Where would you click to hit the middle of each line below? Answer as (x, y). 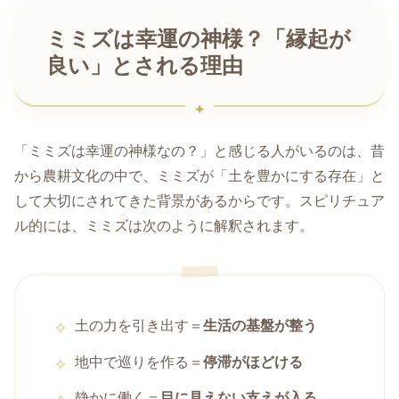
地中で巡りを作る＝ (139, 362)
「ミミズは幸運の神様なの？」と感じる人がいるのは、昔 (199, 151)
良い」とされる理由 (145, 65)
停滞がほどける (253, 362)
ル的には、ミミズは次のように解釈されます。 (164, 225)
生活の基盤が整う (261, 325)
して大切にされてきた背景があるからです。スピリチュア (199, 200)
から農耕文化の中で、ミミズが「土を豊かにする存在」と (199, 175)
